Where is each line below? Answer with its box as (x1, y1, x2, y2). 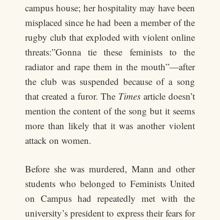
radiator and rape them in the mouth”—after (25, 60, 195, 73)
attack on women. (25, 134, 92, 146)
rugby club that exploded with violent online (25, 31, 195, 43)
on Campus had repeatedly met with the (25, 192, 195, 204)
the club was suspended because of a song (25, 75, 195, 87)
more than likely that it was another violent (25, 119, 195, 132)
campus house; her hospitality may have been (25, 1, 195, 14)
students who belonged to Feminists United (25, 177, 195, 190)
